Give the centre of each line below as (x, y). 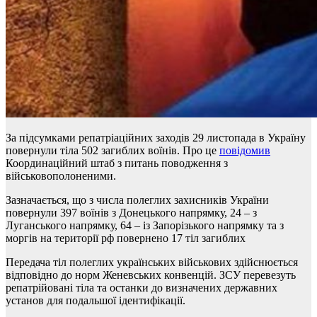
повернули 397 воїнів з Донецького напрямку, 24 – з (131, 212)
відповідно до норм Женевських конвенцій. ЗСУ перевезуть (151, 275)
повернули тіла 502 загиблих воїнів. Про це (113, 150)
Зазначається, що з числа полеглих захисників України (137, 200)
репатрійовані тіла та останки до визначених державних (142, 287)
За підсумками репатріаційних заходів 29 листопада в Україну (156, 137)
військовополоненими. (61, 175)
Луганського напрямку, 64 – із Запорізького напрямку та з (145, 225)
